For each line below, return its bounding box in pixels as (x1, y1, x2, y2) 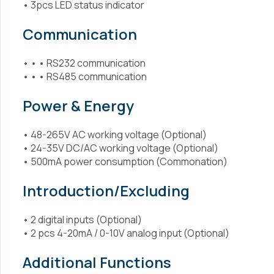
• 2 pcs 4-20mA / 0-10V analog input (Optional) (23, 226, 229, 240)
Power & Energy (23, 95, 134, 116)
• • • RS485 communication (23, 70, 147, 83)
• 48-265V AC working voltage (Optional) (23, 128, 207, 141)
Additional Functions (23, 252, 171, 272)
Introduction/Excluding (23, 180, 190, 201)
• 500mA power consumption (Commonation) (23, 155, 228, 168)
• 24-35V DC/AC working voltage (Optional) (23, 141, 218, 155)
